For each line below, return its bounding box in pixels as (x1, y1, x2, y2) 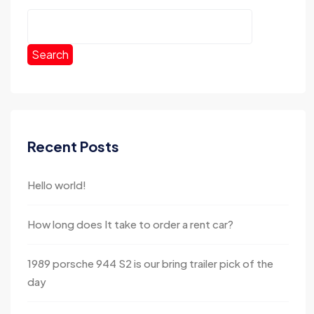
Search (32, 47, 69, 62)
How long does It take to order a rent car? (27, 217, 233, 231)
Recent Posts (27, 137, 119, 155)
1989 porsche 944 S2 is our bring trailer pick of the (27, 257, 273, 270)
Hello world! (27, 178, 86, 191)
